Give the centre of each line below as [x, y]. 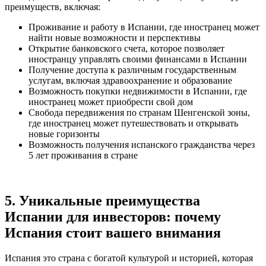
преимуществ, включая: [53, 7]
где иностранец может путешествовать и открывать [133, 123]
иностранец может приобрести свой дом [111, 102]
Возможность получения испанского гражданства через [142, 145]
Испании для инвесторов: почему [113, 216]
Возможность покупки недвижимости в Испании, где [138, 91]
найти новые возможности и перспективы [115, 38]
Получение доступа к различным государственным [132, 70]
